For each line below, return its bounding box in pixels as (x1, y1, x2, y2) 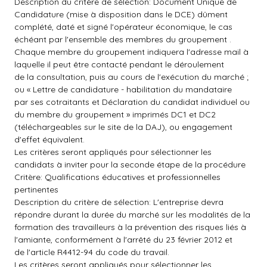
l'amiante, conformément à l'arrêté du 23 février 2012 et (14, 234, 232, 245)
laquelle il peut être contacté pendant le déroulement (14, 59, 224, 70)
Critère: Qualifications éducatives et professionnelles (14, 172, 221, 182)
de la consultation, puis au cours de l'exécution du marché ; (14, 72, 249, 82)
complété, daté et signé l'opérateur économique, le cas (14, 21, 232, 32)
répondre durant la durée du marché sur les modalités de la (14, 209, 250, 220)
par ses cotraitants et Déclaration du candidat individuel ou (14, 97, 250, 107)
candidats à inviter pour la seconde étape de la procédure (14, 159, 246, 170)
